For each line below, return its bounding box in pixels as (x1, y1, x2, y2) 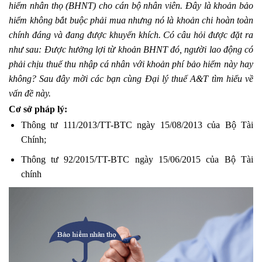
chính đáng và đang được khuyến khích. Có (9, 29, 175, 40)
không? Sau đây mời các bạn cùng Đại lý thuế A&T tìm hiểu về (9, 73, 253, 84)
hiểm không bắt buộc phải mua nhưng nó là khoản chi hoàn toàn (9, 15, 253, 25)
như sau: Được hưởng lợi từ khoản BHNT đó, (9, 44, 182, 54)
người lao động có (182, 44, 253, 54)
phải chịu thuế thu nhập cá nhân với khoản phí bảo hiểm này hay (9, 58, 253, 69)
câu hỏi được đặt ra (174, 29, 254, 40)
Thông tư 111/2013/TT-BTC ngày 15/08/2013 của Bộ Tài (20, 119, 253, 130)
